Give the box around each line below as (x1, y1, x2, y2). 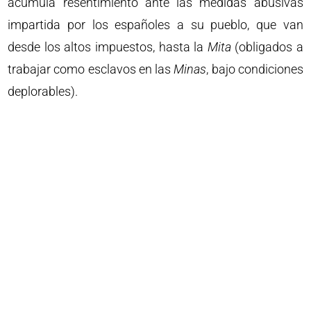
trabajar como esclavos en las (8, 62, 174, 77)
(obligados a (230, 40, 303, 55)
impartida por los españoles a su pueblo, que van (8, 17, 303, 33)
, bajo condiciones (206, 62, 303, 77)
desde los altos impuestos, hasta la (8, 40, 208, 55)
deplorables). (8, 84, 78, 99)
